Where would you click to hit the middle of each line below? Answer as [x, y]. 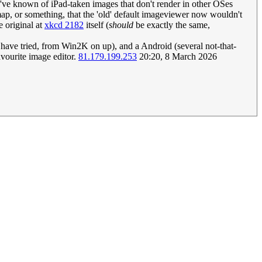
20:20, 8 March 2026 [177, 57]
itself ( [96, 25]
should [121, 25]
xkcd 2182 [64, 25]
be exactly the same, [172, 25]
